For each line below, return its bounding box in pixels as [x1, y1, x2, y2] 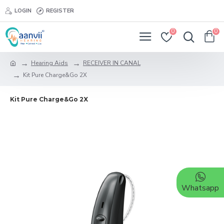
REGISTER [46, 6, 74, 14]
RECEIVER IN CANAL [83, 59, 140, 67]
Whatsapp [181, 182, 219, 193]
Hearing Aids [31, 59, 68, 67]
